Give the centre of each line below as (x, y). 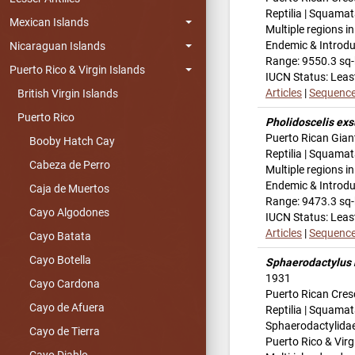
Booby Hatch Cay (72, 141)
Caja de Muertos (69, 189)
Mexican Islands (49, 22)
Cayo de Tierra (65, 331)
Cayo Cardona (65, 284)
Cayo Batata (60, 236)
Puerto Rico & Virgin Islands (77, 70)
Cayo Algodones (69, 212)
